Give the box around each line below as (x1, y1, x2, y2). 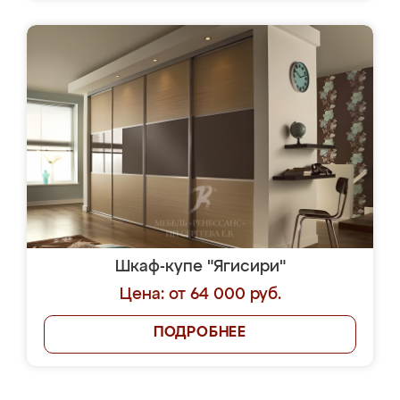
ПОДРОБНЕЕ (153, 326, 247, 340)
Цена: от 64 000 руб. (119, 287, 281, 303)
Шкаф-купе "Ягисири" (114, 259, 286, 275)
